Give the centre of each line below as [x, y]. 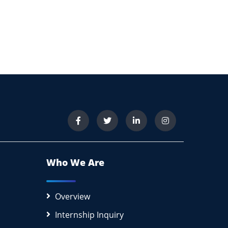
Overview [73, 196]
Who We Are [75, 162]
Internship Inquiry [89, 215]
